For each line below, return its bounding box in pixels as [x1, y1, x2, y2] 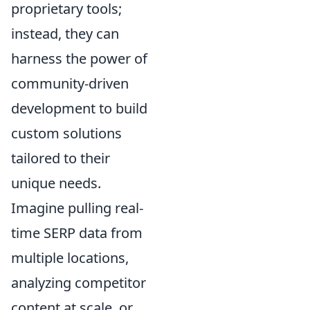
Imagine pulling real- [11, 198, 143, 217]
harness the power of [11, 48, 147, 68]
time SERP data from [11, 223, 143, 242]
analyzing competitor [11, 273, 146, 292]
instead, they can [11, 24, 119, 43]
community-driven [11, 73, 129, 93]
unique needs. [11, 173, 101, 192]
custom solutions [11, 123, 122, 143]
